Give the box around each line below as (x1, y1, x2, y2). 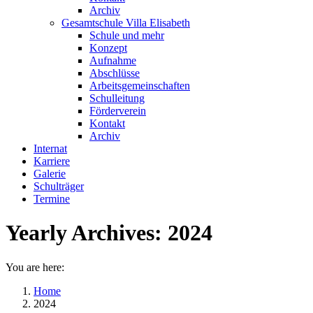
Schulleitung (89, 92, 145, 104)
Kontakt (89, 117, 125, 129)
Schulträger (34, 180, 84, 192)
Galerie (34, 168, 66, 180)
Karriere (34, 155, 70, 167)
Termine (34, 193, 70, 205)
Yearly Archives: (6, 220, 168, 246)
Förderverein (89, 105, 146, 117)
